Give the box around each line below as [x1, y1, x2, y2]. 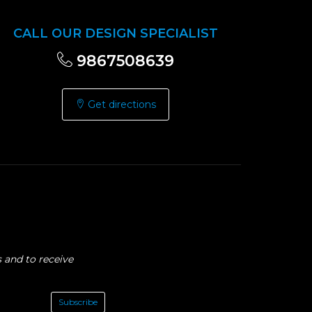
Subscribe [58, 296, 97, 307]
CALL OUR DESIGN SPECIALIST [13, 26, 218, 42]
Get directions [84, 98, 156, 111]
